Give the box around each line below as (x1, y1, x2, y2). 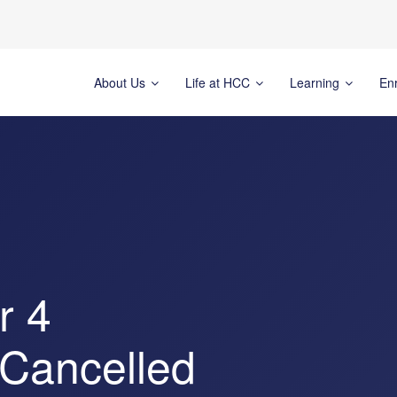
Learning (289, 73, 343, 91)
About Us (93, 73, 149, 91)
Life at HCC (184, 73, 253, 91)
